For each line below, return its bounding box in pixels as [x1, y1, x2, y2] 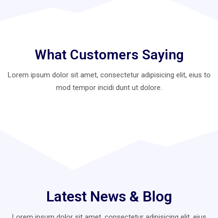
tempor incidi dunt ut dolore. [73, 83, 162, 92]
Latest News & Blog [46, 187, 172, 205]
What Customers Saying [34, 46, 184, 63]
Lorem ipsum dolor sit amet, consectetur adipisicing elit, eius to [7, 70, 211, 79]
